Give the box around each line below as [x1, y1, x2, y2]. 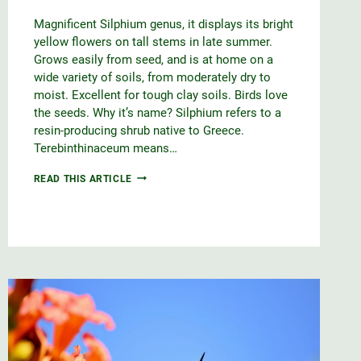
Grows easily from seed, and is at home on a [33, 52, 273, 67]
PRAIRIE [131, 169, 173, 181]
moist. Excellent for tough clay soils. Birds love [33, 87, 288, 102]
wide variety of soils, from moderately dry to [33, 69, 271, 85]
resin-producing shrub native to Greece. [33, 122, 244, 138]
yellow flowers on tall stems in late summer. [33, 34, 272, 49]
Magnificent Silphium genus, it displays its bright [33, 16, 293, 31]
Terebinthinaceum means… [33, 140, 177, 156]
